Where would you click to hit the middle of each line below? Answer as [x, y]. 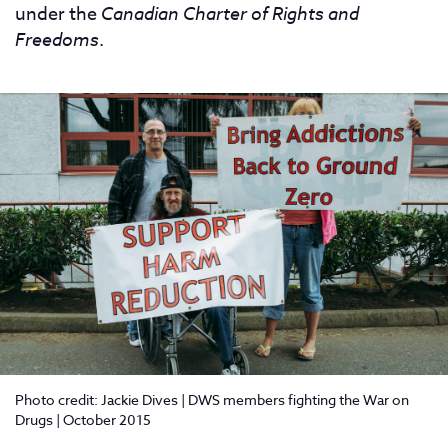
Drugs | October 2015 [83, 420]
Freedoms [57, 39]
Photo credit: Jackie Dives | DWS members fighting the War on [212, 400]
